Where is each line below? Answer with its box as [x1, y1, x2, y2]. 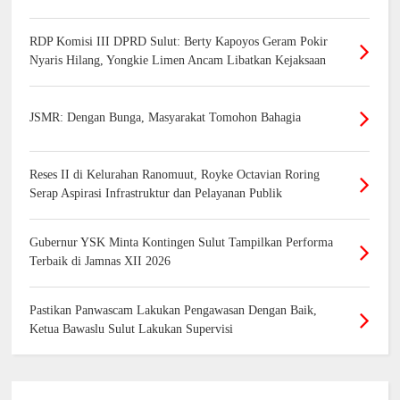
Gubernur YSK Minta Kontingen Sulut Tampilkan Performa [29, 236, 334, 250]
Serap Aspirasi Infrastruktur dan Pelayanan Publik [29, 187, 283, 201]
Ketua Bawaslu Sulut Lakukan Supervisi [29, 322, 234, 337]
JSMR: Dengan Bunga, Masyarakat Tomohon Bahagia [29, 111, 302, 125]
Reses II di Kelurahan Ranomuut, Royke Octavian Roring [29, 168, 321, 182]
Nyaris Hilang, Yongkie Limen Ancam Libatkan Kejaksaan [29, 54, 327, 68]
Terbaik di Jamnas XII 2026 [29, 254, 171, 269]
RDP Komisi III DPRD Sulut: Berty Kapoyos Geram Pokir [29, 35, 329, 49]
